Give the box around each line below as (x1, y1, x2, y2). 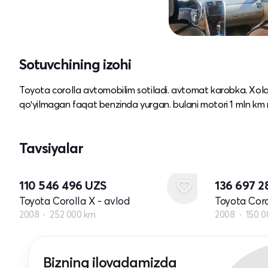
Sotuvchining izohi (19, 55, 131, 73)
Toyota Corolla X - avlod (19, 194, 130, 207)
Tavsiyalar (19, 139, 83, 157)
